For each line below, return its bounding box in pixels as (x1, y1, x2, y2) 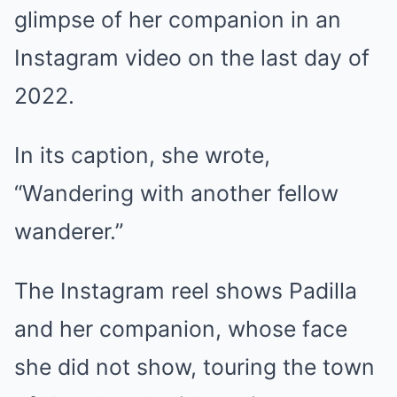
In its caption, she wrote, (14, 141, 270, 168)
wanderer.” (14, 217, 123, 245)
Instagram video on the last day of (14, 43, 370, 71)
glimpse (14, 5, 95, 33)
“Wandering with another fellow (14, 179, 339, 206)
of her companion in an (95, 5, 341, 33)
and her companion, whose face (14, 315, 347, 342)
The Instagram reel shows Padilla (14, 276, 357, 304)
